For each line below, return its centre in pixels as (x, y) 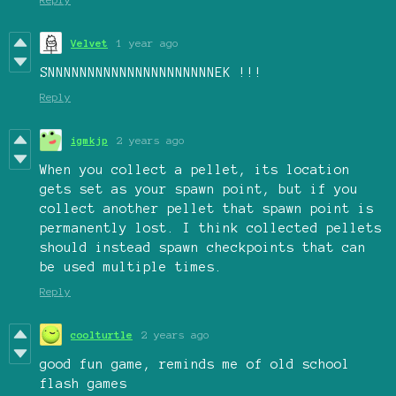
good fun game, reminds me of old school (195, 365)
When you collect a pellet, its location (195, 170)
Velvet (89, 43)
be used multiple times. (131, 267)
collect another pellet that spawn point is (207, 209)
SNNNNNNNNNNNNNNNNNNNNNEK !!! (151, 73)
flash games (84, 384)
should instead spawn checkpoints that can (203, 248)
